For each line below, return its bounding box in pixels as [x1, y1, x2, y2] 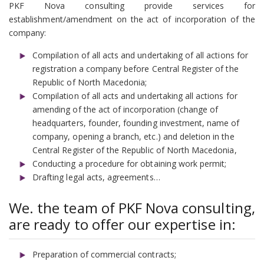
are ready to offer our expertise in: [9, 214, 236, 234]
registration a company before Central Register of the [32, 63, 239, 75]
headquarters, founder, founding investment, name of [32, 117, 240, 129]
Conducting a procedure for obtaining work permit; [32, 158, 227, 170]
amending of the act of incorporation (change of [32, 104, 219, 115]
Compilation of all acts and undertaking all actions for [32, 90, 237, 102]
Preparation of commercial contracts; [32, 248, 176, 260]
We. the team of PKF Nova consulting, [9, 197, 255, 217]
